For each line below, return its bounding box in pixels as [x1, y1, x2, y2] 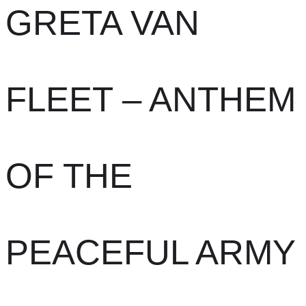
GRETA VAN [5, 3, 199, 42]
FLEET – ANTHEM [5, 80, 296, 119]
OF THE [5, 156, 133, 195]
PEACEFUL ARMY [5, 233, 296, 272]
